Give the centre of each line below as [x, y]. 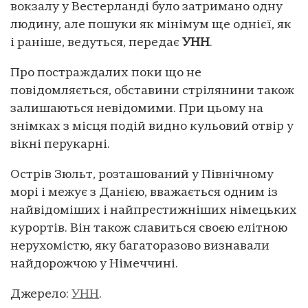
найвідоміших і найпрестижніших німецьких [154, 210]
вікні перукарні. [60, 144]
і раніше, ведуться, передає [96, 43]
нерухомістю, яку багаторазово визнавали [140, 246]
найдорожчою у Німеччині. [94, 264]
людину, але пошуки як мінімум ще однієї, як [151, 25]
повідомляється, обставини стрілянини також [152, 91]
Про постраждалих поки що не [106, 73]
